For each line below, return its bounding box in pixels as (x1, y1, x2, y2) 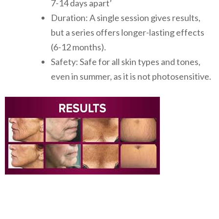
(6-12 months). (51, 41, 106, 52)
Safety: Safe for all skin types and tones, (51, 56, 200, 67)
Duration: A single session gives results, (51, 12, 200, 23)
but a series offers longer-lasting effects (51, 26, 204, 38)
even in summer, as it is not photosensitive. (51, 70, 211, 82)
